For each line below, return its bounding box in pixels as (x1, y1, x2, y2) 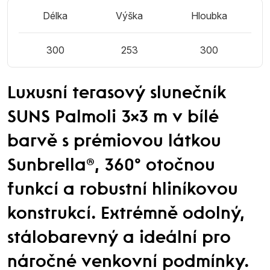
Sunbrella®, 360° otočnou (7, 158, 215, 175)
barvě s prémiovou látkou (7, 134, 221, 151)
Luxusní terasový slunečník (7, 86, 227, 103)
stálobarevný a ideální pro (7, 230, 231, 248)
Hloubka (191, 10, 227, 22)
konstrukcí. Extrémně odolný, (7, 206, 245, 224)
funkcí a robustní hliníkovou (7, 182, 238, 199)
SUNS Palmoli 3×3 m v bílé (7, 110, 219, 127)
